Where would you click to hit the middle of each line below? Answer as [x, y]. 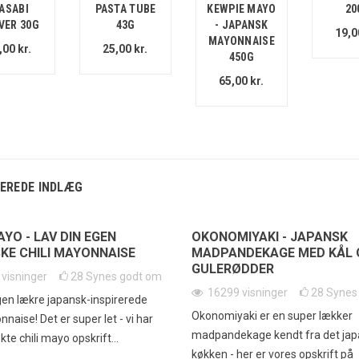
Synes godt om [124, 277]
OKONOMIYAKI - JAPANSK [269, 237]
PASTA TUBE [125, 9]
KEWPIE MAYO [242, 9]
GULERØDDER [232, 269]
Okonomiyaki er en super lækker [272, 316]
